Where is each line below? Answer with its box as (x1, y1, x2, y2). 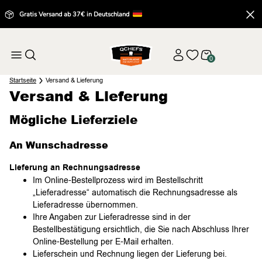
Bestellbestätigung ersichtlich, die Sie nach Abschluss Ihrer (33, 224, 249, 235)
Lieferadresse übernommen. (33, 199, 138, 211)
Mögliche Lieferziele (9, 111, 137, 128)
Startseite (9, 76, 36, 85)
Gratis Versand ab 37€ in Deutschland (19, 10, 131, 19)
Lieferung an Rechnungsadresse (9, 162, 140, 174)
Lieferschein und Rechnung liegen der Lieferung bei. (33, 249, 227, 260)
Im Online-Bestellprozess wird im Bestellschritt (33, 175, 203, 186)
